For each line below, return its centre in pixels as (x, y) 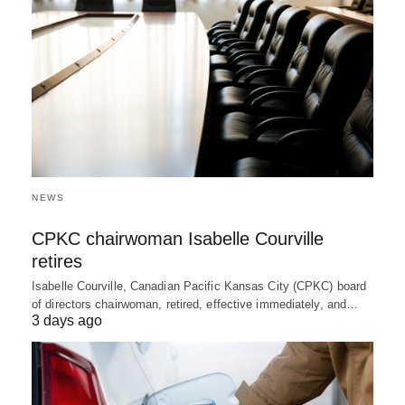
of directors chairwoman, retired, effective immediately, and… (195, 304)
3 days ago (67, 320)
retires (57, 261)
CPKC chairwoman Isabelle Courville (178, 239)
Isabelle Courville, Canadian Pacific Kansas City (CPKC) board (199, 286)
